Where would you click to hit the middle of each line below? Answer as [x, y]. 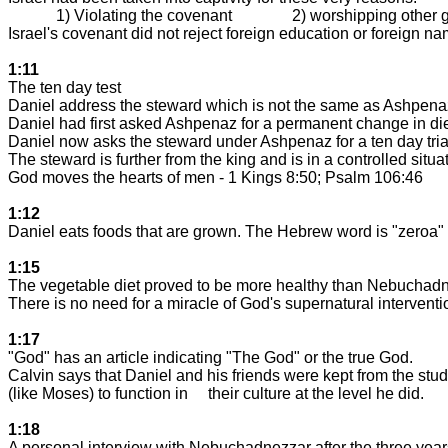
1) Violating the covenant [144, 15]
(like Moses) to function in [100, 393]
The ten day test [64, 87]
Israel [27, 33]
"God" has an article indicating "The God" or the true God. [210, 357]
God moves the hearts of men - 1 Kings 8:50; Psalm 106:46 [215, 177]
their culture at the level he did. [316, 393]
